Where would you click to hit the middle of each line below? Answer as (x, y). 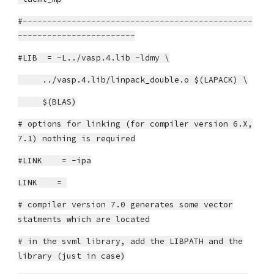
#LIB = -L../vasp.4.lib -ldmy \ (94, 58)
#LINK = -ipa (55, 161)
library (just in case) (72, 256)
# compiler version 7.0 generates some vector (126, 205)
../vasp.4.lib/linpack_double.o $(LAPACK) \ (133, 80)
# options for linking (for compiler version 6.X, (135, 124)
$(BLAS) (47, 102)
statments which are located (84, 219)
